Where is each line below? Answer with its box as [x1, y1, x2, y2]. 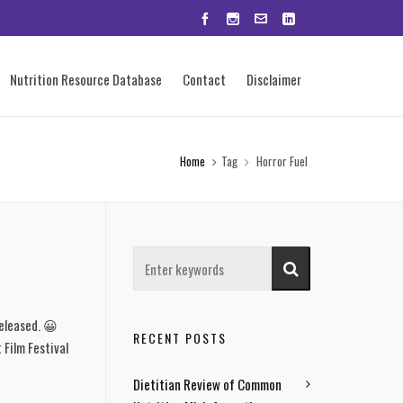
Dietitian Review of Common [133, 374, 282, 394]
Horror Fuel [254, 152, 308, 170]
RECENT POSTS [133, 328, 227, 347]
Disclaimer [246, 69, 301, 89]
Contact [183, 69, 226, 89]
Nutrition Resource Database [10, 69, 162, 89]
